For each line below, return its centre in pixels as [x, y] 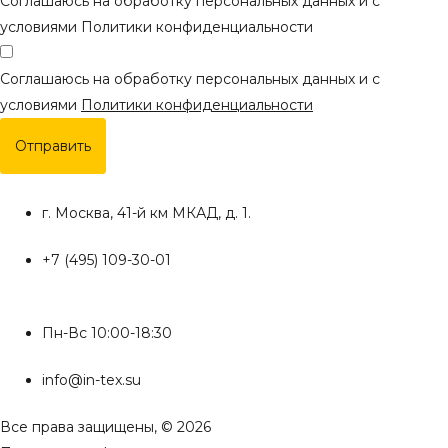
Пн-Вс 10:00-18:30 [107, 332]
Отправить [53, 145]
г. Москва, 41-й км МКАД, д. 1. [146, 212]
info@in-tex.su [91, 379]
